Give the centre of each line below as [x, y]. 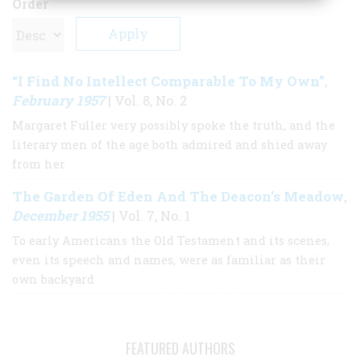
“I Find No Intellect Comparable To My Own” [168, 81]
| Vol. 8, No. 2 [146, 100]
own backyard [53, 279]
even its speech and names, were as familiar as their [169, 259]
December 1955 [60, 215]
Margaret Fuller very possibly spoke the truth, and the [174, 125]
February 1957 [58, 100]
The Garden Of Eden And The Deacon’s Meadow [178, 196]
